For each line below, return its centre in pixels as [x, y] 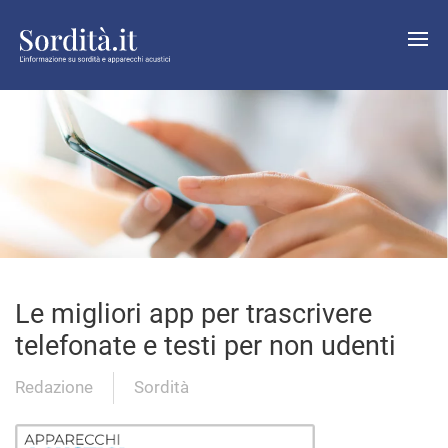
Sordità [161, 387]
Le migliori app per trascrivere [193, 314]
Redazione [54, 387]
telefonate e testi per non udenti [205, 346]
